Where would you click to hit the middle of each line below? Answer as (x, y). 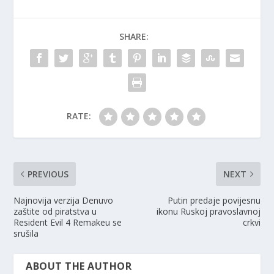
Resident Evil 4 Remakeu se (68, 223)
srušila (26, 234)
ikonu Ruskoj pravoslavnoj (208, 212)
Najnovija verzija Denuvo (64, 201)
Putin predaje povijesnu (214, 201)
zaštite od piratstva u (55, 212)
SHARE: (134, 37)
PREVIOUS (48, 174)
